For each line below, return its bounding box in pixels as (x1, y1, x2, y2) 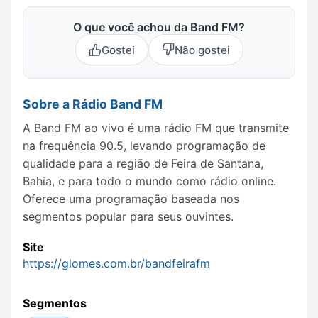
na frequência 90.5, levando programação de (23, 138, 265, 153)
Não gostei (174, 43, 230, 57)
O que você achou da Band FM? (73, 20, 245, 35)
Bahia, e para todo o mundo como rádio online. (23, 173, 276, 188)
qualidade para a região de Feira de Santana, (23, 155, 263, 170)
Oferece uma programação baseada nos (23, 191, 239, 206)
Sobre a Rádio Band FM (23, 97, 163, 112)
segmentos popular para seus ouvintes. (23, 209, 234, 224)
